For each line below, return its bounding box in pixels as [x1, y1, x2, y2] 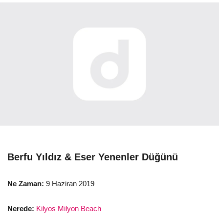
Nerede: [7, 204, 34, 213]
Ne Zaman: [7, 179, 44, 188]
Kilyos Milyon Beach [36, 204, 101, 213]
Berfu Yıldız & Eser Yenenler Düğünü [7, 152, 178, 163]
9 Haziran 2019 [44, 179, 94, 188]
